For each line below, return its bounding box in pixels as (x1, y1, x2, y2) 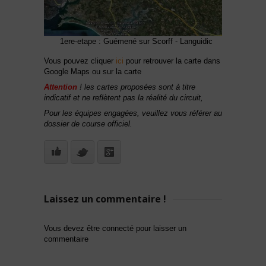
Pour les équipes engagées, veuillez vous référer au (44, 109, 222, 118)
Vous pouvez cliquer (44, 56, 116, 66)
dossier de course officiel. (44, 119, 132, 129)
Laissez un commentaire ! (44, 192, 166, 206)
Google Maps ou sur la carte (44, 67, 141, 77)
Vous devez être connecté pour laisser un (44, 224, 186, 233)
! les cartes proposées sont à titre (80, 83, 195, 92)
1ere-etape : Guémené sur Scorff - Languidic (59, 37, 213, 46)
